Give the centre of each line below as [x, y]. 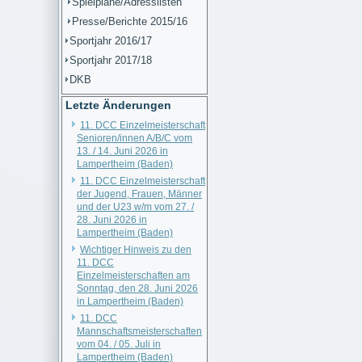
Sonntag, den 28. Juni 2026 [137, 288]
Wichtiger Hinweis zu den [136, 250]
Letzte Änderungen [118, 105]
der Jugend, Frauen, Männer [139, 194]
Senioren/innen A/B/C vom [135, 138]
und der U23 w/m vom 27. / [135, 207]
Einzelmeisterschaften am [133, 276]
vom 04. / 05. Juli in [119, 344]
